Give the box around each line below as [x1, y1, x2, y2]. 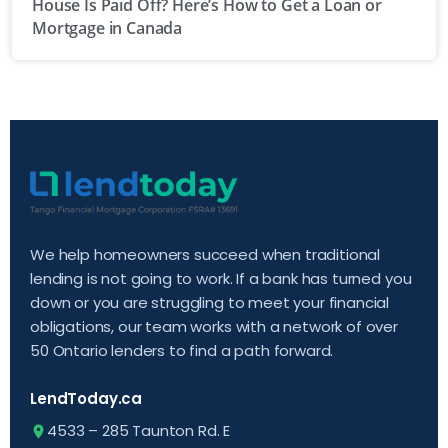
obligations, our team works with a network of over [30, 316, 398, 338]
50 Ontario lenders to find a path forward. [30, 340, 334, 362]
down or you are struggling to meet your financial [30, 292, 390, 314]
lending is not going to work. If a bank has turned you [30, 268, 412, 290]
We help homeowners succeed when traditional [30, 244, 381, 266]
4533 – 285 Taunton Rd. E [47, 420, 231, 442]
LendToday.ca [30, 388, 143, 410]
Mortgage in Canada [32, 17, 183, 40]
